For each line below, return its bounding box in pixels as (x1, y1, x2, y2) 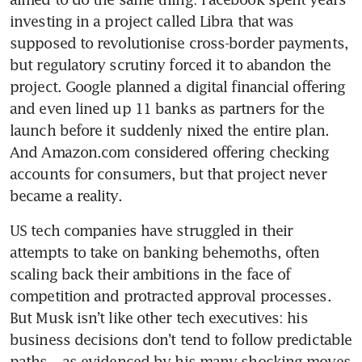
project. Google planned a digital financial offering (10, 77, 346, 95)
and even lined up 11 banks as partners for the (10, 99, 324, 117)
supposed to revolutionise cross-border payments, (10, 33, 348, 52)
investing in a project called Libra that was (10, 11, 294, 30)
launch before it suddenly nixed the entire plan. (10, 120, 329, 139)
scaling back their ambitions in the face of (10, 264, 291, 283)
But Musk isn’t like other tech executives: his (10, 308, 308, 326)
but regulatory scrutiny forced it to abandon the (10, 55, 330, 74)
